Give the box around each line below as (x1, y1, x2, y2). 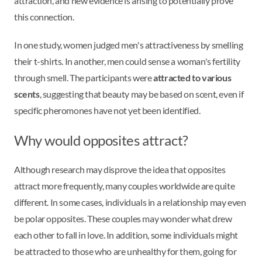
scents (14, 88, 40, 100)
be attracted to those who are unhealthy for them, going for (14, 246, 237, 257)
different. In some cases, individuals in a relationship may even (14, 196, 246, 208)
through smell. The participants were (14, 72, 154, 84)
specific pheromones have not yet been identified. (14, 105, 202, 116)
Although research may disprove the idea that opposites (14, 164, 226, 175)
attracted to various (153, 72, 232, 84)
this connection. (14, 11, 76, 23)
